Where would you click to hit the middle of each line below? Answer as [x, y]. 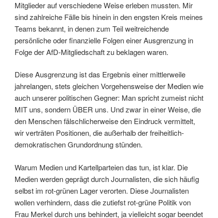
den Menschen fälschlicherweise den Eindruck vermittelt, [105, 121]
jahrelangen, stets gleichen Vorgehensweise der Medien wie [109, 86]
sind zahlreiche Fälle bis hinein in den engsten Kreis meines [109, 17]
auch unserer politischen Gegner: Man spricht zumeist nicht [109, 98]
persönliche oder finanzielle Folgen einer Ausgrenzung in [104, 40]
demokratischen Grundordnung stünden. [79, 145]
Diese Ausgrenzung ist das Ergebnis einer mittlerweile [100, 74]
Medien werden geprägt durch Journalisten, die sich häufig [107, 179]
